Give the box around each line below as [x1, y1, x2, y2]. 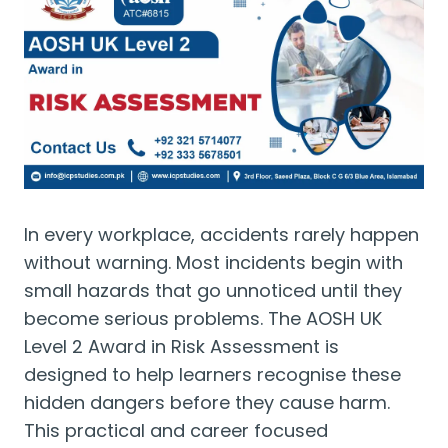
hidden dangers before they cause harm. [24, 390, 390, 415]
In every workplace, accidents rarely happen [24, 222, 419, 247]
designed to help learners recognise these [24, 362, 401, 387]
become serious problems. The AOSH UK [24, 306, 382, 331]
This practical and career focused [24, 418, 328, 443]
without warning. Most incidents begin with [24, 250, 403, 275]
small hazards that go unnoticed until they [24, 278, 402, 303]
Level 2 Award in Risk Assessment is [24, 334, 339, 359]
